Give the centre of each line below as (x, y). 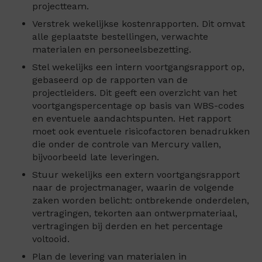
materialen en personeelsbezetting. (112, 50)
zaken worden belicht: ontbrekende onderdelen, (141, 201)
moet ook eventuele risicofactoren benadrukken (141, 132)
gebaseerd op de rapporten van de (110, 80)
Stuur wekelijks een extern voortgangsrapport (136, 175)
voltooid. (51, 239)
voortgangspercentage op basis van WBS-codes (138, 106)
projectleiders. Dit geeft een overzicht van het (135, 93)
